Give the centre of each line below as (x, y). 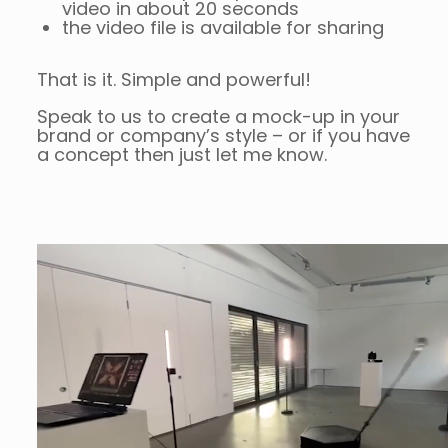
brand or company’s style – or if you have (223, 136)
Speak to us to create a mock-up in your (218, 117)
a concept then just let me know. (181, 155)
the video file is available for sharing (222, 28)
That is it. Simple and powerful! (173, 80)
